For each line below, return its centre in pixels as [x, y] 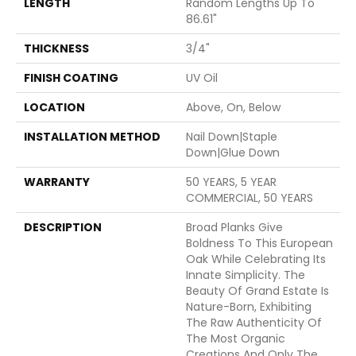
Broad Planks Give [234, 228]
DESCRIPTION [63, 228]
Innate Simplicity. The [246, 275]
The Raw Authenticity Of [254, 323]
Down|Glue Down [233, 153]
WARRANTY [57, 182]
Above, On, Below [233, 108]
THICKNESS [56, 49]
